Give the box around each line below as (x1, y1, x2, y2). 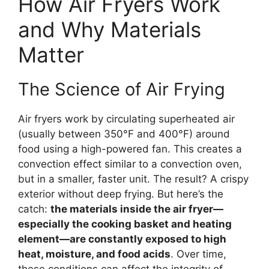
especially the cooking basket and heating (18, 217, 232, 230)
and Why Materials (18, 16, 201, 42)
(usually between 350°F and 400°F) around (18, 127, 230, 140)
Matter (18, 41, 84, 67)
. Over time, (171, 247, 226, 260)
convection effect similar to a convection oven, (18, 157, 242, 170)
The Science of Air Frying (18, 78, 225, 100)
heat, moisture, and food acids (18, 247, 171, 260)
